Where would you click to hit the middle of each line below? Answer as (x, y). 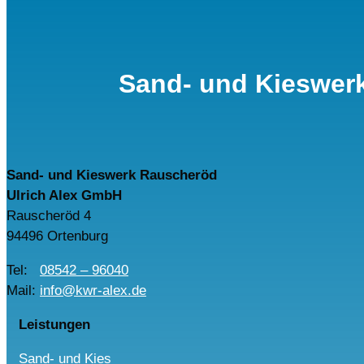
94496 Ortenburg (57, 236)
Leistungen (54, 324)
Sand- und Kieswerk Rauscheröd (112, 175)
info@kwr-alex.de (93, 290)
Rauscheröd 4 (49, 215)
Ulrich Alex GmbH (64, 195)
